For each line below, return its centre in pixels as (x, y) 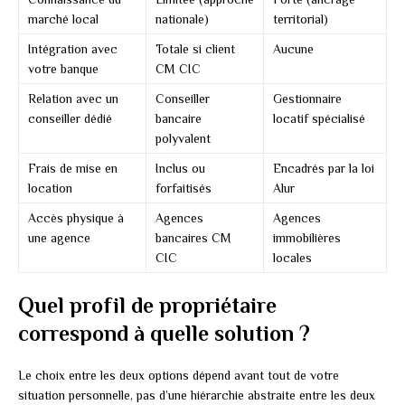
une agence (59, 238)
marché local (63, 19)
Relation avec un (73, 99)
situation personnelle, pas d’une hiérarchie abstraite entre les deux (197, 396)
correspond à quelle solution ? (164, 334)
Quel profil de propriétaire (147, 306)
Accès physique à (76, 218)
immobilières (307, 238)
